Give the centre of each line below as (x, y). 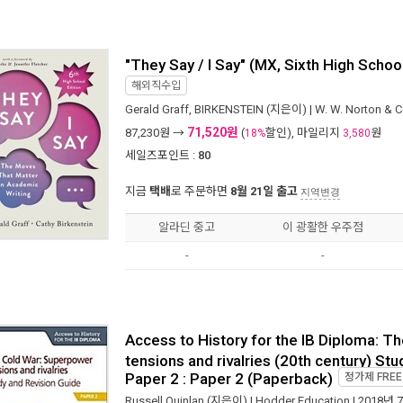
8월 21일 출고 (264, 191)
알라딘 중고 (187, 227)
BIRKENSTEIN (229, 109)
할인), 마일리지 (304, 133)
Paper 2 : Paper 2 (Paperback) (229, 376)
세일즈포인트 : (160, 155)
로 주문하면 (201, 191)
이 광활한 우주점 (322, 227)
